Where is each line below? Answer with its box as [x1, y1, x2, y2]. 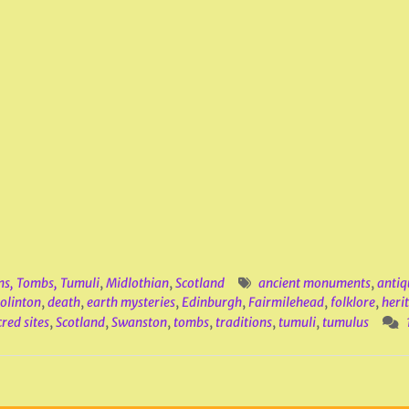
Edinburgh [181, 294, 242, 310]
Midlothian [105, 275, 169, 291]
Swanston [110, 314, 167, 330]
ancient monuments [257, 275, 371, 291]
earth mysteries [86, 294, 175, 310]
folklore [330, 294, 375, 310]
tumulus [321, 314, 369, 330]
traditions [215, 314, 272, 330]
